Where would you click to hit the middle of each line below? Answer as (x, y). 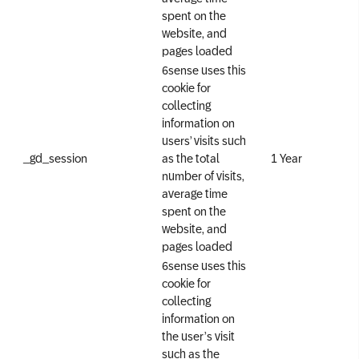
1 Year (286, 158)
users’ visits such (204, 141)
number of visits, (203, 176)
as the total (191, 158)
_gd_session (55, 158)
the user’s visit (198, 336)
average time (195, 194)
